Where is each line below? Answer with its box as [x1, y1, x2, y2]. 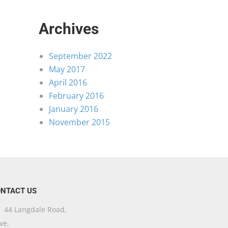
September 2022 [49, 50, 112, 62]
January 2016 [49, 103, 98, 115]
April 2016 [49, 77, 87, 88]
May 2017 [49, 64, 85, 75]
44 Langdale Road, [2, 205, 67, 214]
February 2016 [49, 90, 104, 101]
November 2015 [49, 117, 110, 128]
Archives [39, 20, 99, 38]
